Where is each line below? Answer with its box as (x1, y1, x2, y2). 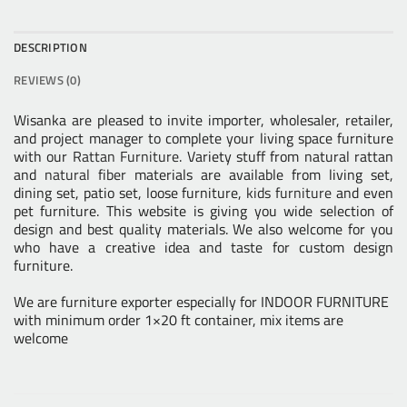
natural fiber (45, 163, 126, 185)
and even (332, 181, 394, 203)
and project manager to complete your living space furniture (14, 126, 393, 149)
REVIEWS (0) (14, 70, 81, 89)
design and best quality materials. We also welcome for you (14, 217, 393, 240)
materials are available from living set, (126, 163, 393, 185)
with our (14, 144, 73, 167)
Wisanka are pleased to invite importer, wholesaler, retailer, (14, 108, 393, 131)
